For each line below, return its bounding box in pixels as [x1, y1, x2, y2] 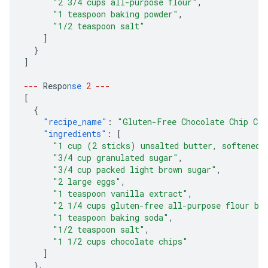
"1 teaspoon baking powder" [53, 8, 178, 20]
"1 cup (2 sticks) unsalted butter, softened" [53, 140, 266, 151]
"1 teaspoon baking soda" [53, 212, 169, 223]
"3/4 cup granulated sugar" [53, 152, 178, 163]
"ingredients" [43, 128, 106, 139]
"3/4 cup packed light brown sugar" [53, 164, 217, 175]
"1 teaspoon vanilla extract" [53, 188, 188, 199]
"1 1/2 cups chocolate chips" [53, 236, 188, 247]
